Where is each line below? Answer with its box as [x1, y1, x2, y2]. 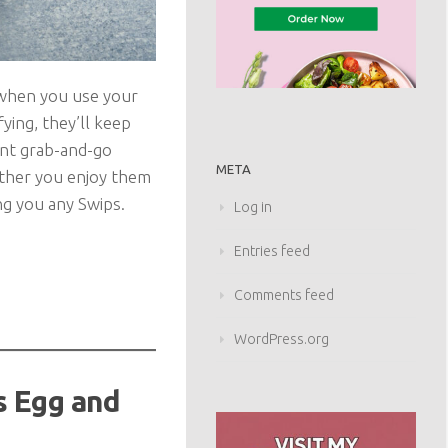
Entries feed [234, 243, 310, 260]
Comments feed [234, 287, 334, 304]
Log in [234, 199, 272, 216]
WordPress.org [234, 331, 329, 348]
